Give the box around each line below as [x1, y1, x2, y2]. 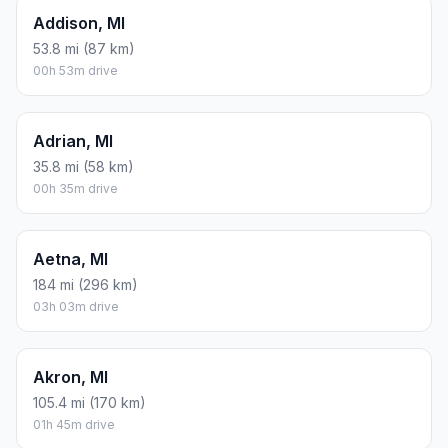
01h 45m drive [33, 417, 115, 433]
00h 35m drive [33, 181, 118, 197]
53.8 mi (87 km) [33, 40, 135, 58]
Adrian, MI [33, 131, 113, 152]
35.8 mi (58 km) [33, 158, 134, 176]
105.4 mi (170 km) [33, 394, 146, 412]
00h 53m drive [33, 63, 118, 79]
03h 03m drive [33, 299, 119, 315]
